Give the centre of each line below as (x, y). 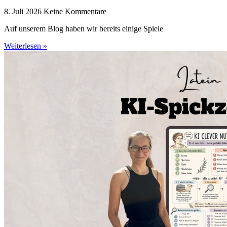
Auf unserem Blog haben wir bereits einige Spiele (84, 28)
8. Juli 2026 (24, 11)
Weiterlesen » (26, 46)
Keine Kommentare (75, 11)
